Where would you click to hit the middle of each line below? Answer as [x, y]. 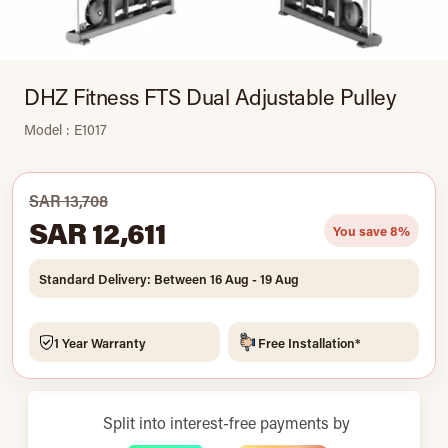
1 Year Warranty [100, 342]
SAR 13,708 [68, 200]
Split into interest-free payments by [226, 422]
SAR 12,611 [98, 232]
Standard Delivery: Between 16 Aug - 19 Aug [169, 278]
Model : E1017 [65, 129]
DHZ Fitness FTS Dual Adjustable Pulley [210, 96]
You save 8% [371, 230]
